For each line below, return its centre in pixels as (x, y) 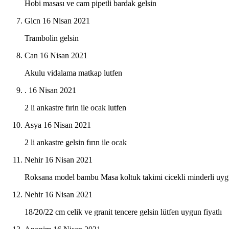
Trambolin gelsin (52, 38)
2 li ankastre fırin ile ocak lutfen (75, 108)
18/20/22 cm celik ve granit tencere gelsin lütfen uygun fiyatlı (123, 212)
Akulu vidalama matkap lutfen (73, 73)
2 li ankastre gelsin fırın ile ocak (76, 143)
